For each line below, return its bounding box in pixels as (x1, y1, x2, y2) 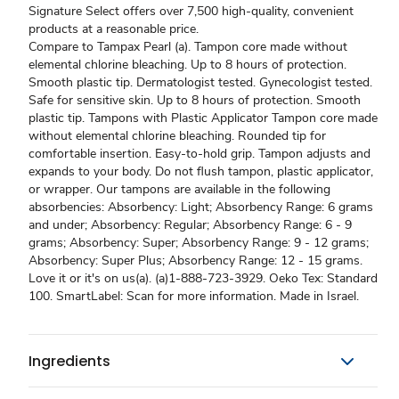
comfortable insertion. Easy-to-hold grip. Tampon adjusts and (28, 145, 370, 162)
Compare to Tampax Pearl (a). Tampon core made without (28, 38, 347, 55)
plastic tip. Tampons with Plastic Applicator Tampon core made (28, 110, 378, 126)
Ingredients (28, 350, 110, 371)
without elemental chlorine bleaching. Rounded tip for (28, 127, 326, 144)
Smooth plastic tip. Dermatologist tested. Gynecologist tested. (28, 74, 372, 91)
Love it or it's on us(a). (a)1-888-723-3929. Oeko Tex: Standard (28, 270, 378, 287)
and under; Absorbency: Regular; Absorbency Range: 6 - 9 (28, 216, 352, 233)
